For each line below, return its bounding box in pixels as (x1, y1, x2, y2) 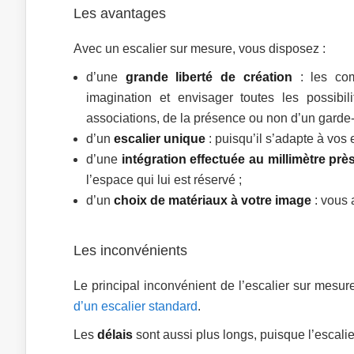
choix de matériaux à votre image (114, 194, 311, 207)
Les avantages (73, 6, 166, 21)
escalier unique (114, 132, 205, 145)
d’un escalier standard (73, 299, 198, 313)
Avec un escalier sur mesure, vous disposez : (73, 42, 326, 55)
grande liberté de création (125, 70, 292, 84)
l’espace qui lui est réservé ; (86, 173, 242, 186)
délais (97, 328, 133, 341)
